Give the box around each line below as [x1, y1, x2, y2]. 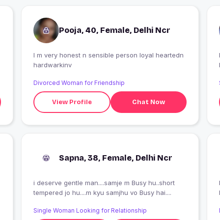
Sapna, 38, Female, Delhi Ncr [58, 153, 172, 163]
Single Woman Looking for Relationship [33, 207, 147, 214]
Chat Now [132, 98, 165, 106]
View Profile [52, 98, 92, 106]
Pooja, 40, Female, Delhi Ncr [58, 26, 170, 35]
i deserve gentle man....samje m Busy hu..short [33, 179, 175, 187]
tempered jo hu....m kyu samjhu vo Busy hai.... [33, 189, 171, 196]
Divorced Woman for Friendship [33, 79, 125, 86]
